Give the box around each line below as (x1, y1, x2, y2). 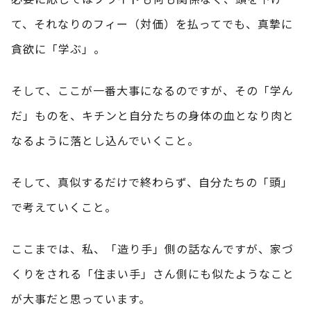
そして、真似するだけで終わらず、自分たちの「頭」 (11, 173, 293, 190)
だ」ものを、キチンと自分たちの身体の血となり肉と (11, 106, 294, 124)
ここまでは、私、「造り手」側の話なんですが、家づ (11, 239, 294, 257)
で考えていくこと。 (11, 198, 117, 215)
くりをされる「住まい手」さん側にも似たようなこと (11, 264, 294, 282)
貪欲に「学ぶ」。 (11, 40, 106, 57)
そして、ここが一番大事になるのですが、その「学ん (11, 81, 294, 99)
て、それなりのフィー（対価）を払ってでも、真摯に (11, 15, 293, 32)
